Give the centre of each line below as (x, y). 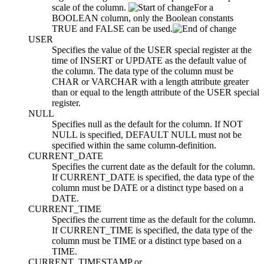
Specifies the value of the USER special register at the (152, 50)
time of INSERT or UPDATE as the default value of (149, 61)
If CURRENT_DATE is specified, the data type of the (153, 177)
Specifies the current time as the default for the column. (154, 220)
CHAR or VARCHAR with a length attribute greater (150, 82)
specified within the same (100, 146)
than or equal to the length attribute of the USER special (156, 93)
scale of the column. (90, 8)
